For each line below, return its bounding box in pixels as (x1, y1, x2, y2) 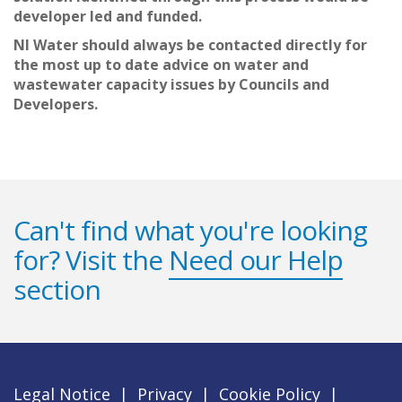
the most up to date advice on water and (13, 54, 309, 74)
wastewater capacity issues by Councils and (13, 74, 329, 94)
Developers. (13, 93, 98, 114)
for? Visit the (13, 240, 169, 278)
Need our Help (169, 240, 343, 278)
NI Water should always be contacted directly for (13, 34, 367, 55)
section (13, 270, 100, 308)
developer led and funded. (13, 5, 202, 26)
